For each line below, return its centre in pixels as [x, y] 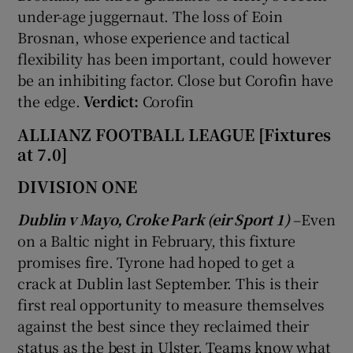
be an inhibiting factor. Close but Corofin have [176, 79]
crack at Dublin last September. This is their [168, 282]
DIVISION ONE [78, 186]
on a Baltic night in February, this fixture [156, 240]
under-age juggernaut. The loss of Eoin [150, 15]
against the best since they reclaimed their [163, 325]
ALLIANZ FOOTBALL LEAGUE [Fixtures [175, 134]
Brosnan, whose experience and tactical [154, 37]
